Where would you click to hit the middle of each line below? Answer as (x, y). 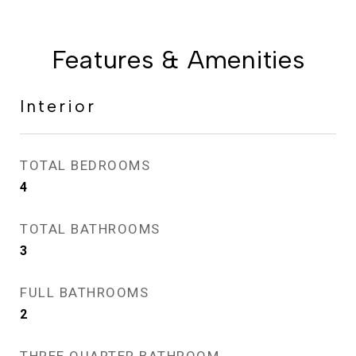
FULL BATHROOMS (84, 293)
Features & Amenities (178, 60)
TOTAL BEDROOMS (85, 166)
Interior (58, 106)
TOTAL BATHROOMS (90, 229)
